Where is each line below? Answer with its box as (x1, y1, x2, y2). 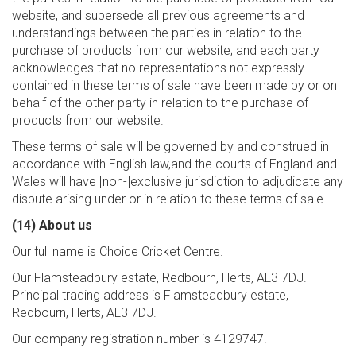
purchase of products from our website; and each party (12, 43, 319, 58)
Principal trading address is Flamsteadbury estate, (12, 288, 288, 303)
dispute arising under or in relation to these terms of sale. (12, 192, 327, 207)
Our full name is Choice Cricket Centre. (12, 244, 223, 259)
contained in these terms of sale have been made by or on (12, 78, 337, 93)
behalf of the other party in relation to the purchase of (12, 95, 308, 110)
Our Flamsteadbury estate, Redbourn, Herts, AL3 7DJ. (12, 270, 307, 285)
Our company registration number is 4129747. (12, 331, 267, 346)
